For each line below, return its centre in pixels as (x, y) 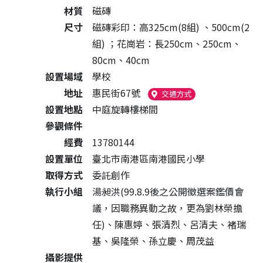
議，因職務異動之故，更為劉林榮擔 (167, 208)
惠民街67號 (116, 93)
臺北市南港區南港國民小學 (149, 159)
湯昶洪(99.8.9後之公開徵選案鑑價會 (168, 191)
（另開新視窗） (218, 93)
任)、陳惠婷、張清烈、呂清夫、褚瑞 (169, 224)
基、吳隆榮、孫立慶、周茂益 (153, 241)
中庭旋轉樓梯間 (125, 109)
